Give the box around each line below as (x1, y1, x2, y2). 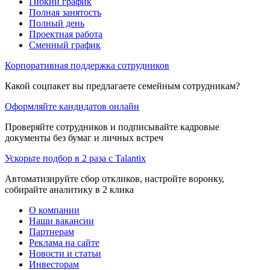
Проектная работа (29, 28, 102, 39)
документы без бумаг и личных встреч (5, 132, 163, 143)
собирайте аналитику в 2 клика (5, 184, 134, 195)
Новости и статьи (29, 248, 101, 259)
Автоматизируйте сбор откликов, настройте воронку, (5, 173, 224, 184)
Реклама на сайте (29, 237, 99, 248)
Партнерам (29, 226, 74, 237)
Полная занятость (29, 7, 101, 17)
